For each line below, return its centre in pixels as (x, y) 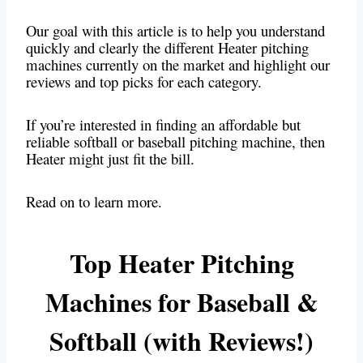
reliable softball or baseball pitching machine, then (175, 142)
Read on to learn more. (94, 202)
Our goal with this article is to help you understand (175, 31)
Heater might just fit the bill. (110, 159)
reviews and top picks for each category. (144, 82)
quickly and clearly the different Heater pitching (167, 48)
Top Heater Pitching (181, 263)
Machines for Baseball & (181, 302)
